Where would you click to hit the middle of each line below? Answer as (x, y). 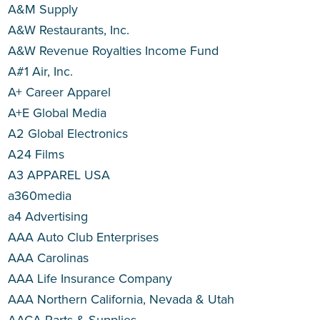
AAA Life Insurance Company (90, 279)
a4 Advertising (48, 216)
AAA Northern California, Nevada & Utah (121, 299)
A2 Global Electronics (68, 134)
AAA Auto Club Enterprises (84, 237)
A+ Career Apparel (60, 92)
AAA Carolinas (49, 258)
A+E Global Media (57, 113)
